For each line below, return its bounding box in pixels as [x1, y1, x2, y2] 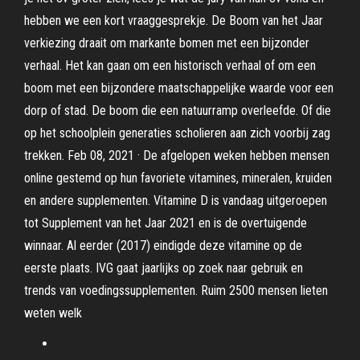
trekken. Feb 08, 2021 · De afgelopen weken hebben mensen [24, 148, 329, 163]
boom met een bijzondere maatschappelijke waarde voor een [24, 80, 333, 96]
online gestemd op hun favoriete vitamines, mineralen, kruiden [24, 170, 332, 186]
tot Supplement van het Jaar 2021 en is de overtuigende [24, 215, 307, 231]
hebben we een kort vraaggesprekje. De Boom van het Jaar [24, 13, 323, 28]
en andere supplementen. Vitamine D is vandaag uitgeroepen [24, 193, 327, 208]
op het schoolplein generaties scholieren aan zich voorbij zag [24, 125, 330, 141]
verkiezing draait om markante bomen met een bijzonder [24, 35, 309, 51]
